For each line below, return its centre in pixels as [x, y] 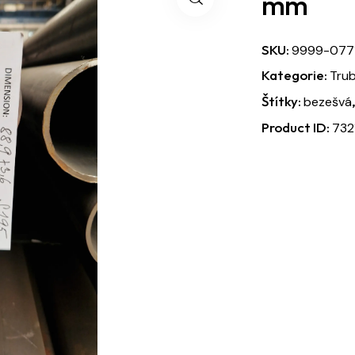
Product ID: [297, 127]
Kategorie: [296, 74]
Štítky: [282, 101]
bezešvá [328, 101]
